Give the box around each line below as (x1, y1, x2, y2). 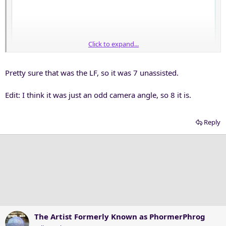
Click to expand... (88, 39, 139, 48)
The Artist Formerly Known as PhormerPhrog (34, 211, 205, 221)
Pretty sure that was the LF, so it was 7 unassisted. (5, 68, 179, 78)
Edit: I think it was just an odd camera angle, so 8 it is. (5, 90, 191, 100)
